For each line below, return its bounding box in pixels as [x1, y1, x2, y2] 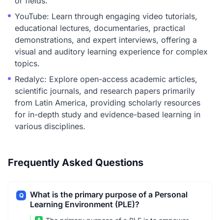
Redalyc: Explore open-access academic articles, [15, 74, 197, 84]
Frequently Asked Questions [8, 157, 143, 168]
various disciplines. [15, 121, 85, 131]
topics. [15, 58, 40, 68]
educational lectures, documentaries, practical [15, 23, 185, 33]
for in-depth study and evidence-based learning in [15, 110, 200, 119]
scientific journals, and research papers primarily [15, 86, 195, 96]
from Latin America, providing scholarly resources [15, 98, 200, 108]
